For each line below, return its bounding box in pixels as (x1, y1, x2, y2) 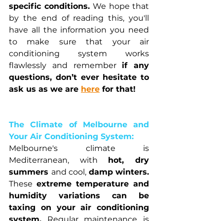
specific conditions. (9, 1, 93, 11)
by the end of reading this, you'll (9, 13, 149, 23)
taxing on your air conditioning (9, 202, 149, 212)
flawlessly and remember (9, 60, 122, 70)
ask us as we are (9, 84, 81, 94)
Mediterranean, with (9, 155, 109, 165)
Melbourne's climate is (9, 143, 149, 153)
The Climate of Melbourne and (9, 119, 149, 129)
